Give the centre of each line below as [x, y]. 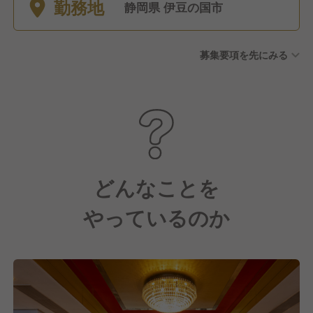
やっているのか [156, 217]
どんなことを [156, 187]
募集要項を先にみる [244, 55]
